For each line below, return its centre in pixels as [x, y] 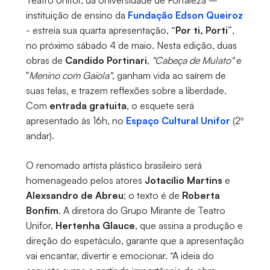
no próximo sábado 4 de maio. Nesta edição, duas [131, 46]
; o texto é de [152, 196]
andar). [41, 136]
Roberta [201, 196]
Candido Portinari [106, 61]
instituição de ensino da [77, 15]
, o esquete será [160, 106]
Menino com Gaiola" [70, 76]
